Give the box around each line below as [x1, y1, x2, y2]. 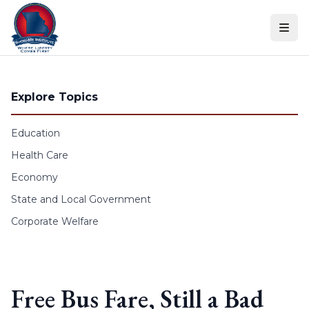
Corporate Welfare [11, 215, 99, 228]
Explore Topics [11, 90, 98, 103]
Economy [11, 171, 58, 183]
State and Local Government [11, 193, 151, 206]
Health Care [11, 149, 68, 161]
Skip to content [5, 7, 90, 20]
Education [11, 127, 60, 139]
